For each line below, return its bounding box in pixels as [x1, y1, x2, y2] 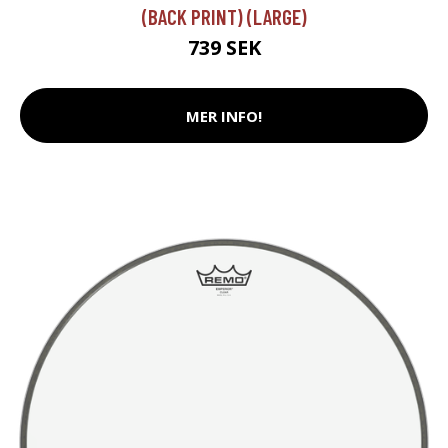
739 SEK [187, 34, 261, 62]
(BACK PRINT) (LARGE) [141, 4, 307, 30]
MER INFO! [186, 105, 262, 126]
